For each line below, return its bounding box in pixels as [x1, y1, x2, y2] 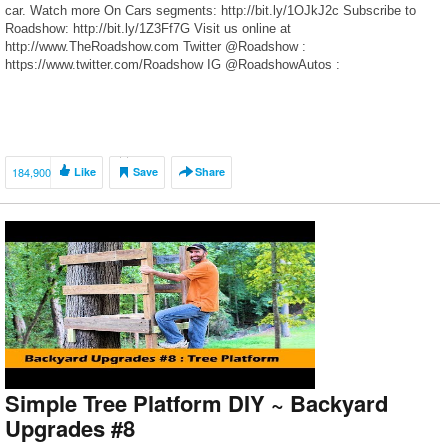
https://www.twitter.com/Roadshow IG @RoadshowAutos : [5, 57, 340, 72]
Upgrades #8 [5, 412, 135, 444]
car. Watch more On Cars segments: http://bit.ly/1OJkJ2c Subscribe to [5, 3, 416, 18]
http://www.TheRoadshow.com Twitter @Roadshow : [5, 39, 306, 54]
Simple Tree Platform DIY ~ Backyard [5, 387, 388, 419]
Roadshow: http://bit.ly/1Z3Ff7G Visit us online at [5, 21, 291, 36]
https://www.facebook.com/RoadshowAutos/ [5, 93, 260, 108]
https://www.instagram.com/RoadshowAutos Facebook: [5, 75, 325, 90]
